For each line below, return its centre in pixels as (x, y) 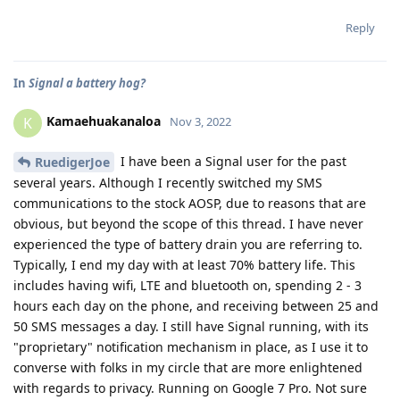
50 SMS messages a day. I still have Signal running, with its (191, 327)
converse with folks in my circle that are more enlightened (188, 368)
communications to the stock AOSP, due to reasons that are (190, 204)
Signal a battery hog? (87, 83)
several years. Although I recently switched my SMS (168, 183)
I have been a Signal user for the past (232, 161)
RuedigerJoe (72, 162)
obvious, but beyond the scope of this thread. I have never (188, 224)
